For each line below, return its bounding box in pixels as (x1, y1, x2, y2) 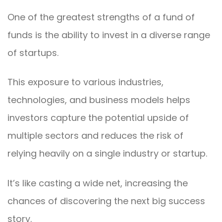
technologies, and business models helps (7, 94, 190, 107)
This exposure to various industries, (7, 76, 164, 89)
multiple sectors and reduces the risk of (7, 129, 183, 142)
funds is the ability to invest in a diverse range (7, 29, 210, 41)
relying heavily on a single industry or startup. (7, 147, 207, 160)
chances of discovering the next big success (7, 194, 205, 207)
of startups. (7, 47, 58, 59)
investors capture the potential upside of (7, 111, 189, 124)
